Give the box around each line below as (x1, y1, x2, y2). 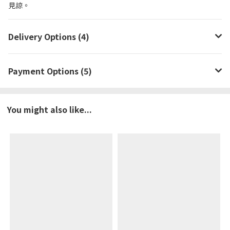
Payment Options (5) (8, 64, 92, 77)
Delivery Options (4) (8, 30, 89, 43)
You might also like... (7, 103, 92, 116)
